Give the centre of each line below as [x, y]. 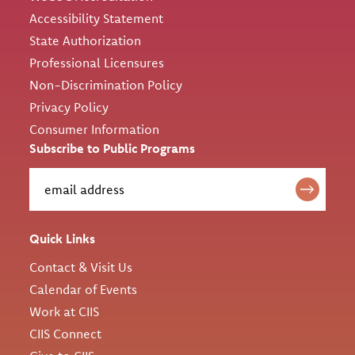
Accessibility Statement [97, 19]
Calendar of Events [84, 290]
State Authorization [86, 41]
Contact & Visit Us [81, 267]
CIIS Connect [66, 334]
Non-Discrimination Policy [106, 85]
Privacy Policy [69, 107]
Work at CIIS [65, 312]
